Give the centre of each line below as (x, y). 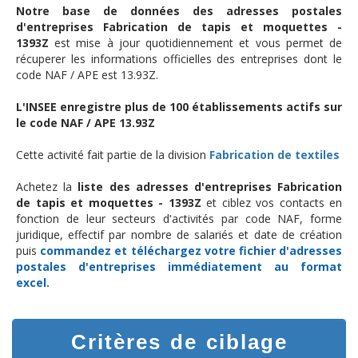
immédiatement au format (249, 267)
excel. (33, 283)
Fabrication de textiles (274, 155)
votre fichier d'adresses (273, 251)
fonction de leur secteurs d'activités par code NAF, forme (179, 219)
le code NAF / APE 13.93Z (86, 123)
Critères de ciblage (179, 342)
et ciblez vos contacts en (271, 203)
